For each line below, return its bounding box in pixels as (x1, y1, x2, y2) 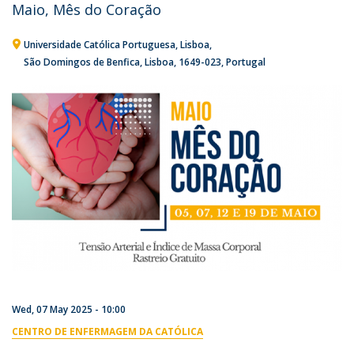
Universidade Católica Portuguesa (24, 37, 175, 51)
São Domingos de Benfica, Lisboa (24, 55, 174, 69)
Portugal (226, 55, 265, 69)
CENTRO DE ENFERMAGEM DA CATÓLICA (12, 325, 203, 339)
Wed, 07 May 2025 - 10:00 (12, 303, 126, 317)
